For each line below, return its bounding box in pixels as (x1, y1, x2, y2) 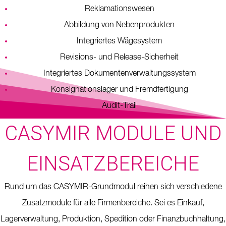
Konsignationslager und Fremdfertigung (50, 85, 188, 94)
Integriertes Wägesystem (77, 37, 162, 45)
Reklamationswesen (84, 5, 154, 13)
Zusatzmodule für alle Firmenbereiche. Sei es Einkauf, (22, 199, 204, 207)
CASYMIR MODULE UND (4, 121, 222, 145)
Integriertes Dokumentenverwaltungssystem (43, 69, 196, 78)
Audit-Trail (102, 101, 137, 110)
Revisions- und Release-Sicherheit (60, 53, 179, 62)
